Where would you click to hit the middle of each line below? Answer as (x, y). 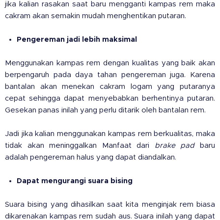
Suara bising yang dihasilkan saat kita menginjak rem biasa (110, 205)
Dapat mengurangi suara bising (75, 181)
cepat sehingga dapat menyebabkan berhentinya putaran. (110, 98)
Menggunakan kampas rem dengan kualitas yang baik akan (110, 63)
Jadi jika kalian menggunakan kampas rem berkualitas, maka (110, 134)
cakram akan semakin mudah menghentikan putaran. (96, 16)
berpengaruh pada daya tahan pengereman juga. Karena (110, 75)
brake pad (175, 146)
